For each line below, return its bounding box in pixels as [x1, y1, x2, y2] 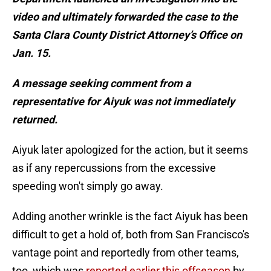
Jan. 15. [12, 47, 51, 60]
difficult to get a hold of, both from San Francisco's [12, 228, 249, 241]
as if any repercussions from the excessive [12, 162, 216, 175]
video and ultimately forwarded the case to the [12, 10, 238, 24]
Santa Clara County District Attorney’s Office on [12, 28, 242, 42]
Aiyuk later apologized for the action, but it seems [12, 143, 248, 157]
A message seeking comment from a [12, 77, 191, 90]
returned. [12, 113, 57, 126]
